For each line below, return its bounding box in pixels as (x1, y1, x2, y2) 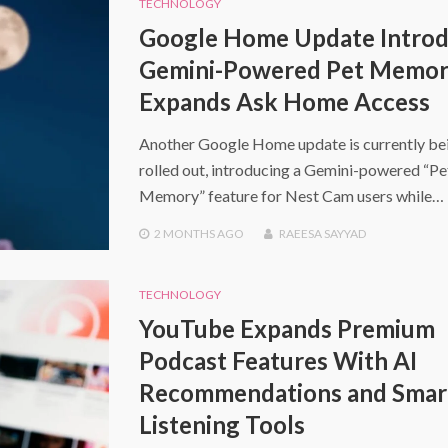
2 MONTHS (153, 225, 215, 241)
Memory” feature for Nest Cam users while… (138, 185, 444, 205)
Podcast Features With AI (138, 345, 417, 375)
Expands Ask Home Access (138, 86, 430, 116)
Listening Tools (138, 409, 305, 439)
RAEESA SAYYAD (278, 225, 366, 241)
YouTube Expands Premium (138, 313, 435, 343)
